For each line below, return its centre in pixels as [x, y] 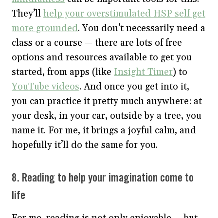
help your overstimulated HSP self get [124, 13]
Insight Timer [143, 72]
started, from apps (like [63, 72]
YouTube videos [45, 86]
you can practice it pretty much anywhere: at [107, 101]
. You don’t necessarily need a [142, 28]
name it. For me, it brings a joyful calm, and [104, 130]
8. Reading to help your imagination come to [103, 178]
